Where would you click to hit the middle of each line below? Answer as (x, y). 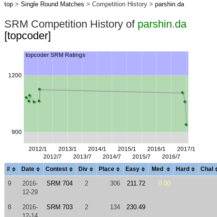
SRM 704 (59, 183)
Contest (56, 169)
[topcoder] (27, 36)
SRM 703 (59, 207)
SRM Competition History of (71, 24)
